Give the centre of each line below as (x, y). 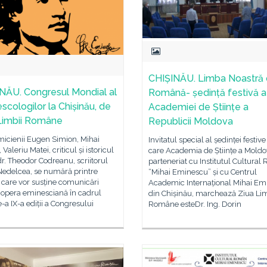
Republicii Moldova (191, 121)
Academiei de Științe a (198, 107)
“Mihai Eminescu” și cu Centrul (203, 172)
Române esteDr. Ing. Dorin (195, 204)
